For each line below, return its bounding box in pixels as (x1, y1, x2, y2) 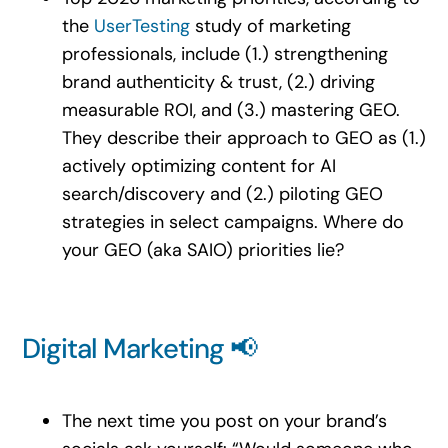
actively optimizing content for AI (61, 153, 336, 178)
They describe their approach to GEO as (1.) (61, 125, 426, 150)
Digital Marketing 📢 (21, 330, 257, 367)
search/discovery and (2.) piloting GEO (61, 181, 383, 206)
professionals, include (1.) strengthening (61, 41, 388, 66)
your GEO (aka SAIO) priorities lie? (61, 237, 344, 262)
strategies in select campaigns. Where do (61, 209, 404, 234)
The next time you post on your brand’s (61, 408, 387, 433)
